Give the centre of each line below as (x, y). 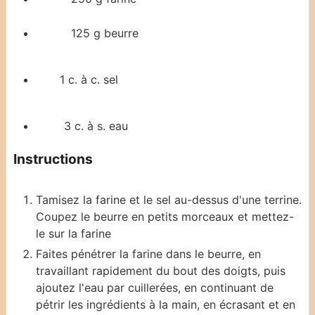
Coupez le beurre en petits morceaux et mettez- (165, 217)
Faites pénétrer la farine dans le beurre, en (148, 254)
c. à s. (90, 126)
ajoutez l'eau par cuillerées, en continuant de (155, 288)
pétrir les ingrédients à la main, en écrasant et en (166, 305)
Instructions (53, 159)
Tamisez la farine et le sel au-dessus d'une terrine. (169, 200)
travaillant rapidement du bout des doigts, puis (161, 271)
